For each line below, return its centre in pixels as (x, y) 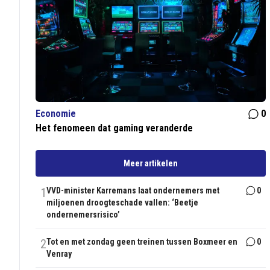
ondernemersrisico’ (83, 215)
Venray (59, 254)
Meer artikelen (151, 164)
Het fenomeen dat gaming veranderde (115, 128)
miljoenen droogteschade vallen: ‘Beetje (123, 203)
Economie (56, 114)
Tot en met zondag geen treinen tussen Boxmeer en (142, 242)
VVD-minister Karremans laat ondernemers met (133, 191)
